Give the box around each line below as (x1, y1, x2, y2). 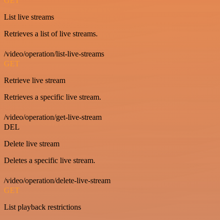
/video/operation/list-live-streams (4, 50, 104, 58)
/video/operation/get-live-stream (4, 113, 102, 122)
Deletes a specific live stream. (4, 156, 95, 165)
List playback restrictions (4, 203, 81, 212)
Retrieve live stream (4, 76, 65, 85)
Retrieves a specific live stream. (4, 93, 101, 102)
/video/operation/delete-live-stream (4, 176, 110, 185)
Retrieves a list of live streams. (4, 29, 98, 38)
